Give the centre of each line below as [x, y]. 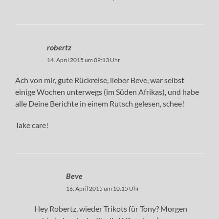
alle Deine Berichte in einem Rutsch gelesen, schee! [100, 103]
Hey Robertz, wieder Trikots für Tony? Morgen [110, 208]
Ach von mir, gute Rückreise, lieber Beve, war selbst [100, 80]
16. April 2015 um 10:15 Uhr [102, 188]
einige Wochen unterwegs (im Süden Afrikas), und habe [107, 91]
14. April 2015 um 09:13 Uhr [84, 60]
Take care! [32, 125]
